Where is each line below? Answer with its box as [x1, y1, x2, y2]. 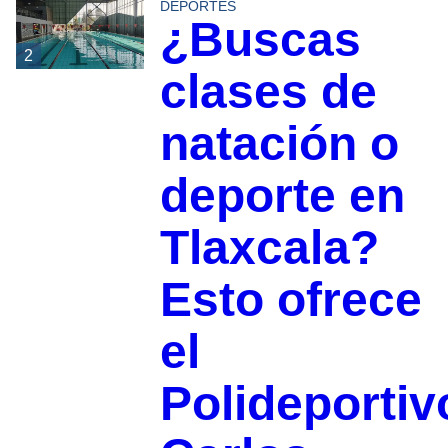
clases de [159, 64, 377, 118]
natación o [159, 116, 399, 170]
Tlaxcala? [159, 220, 379, 274]
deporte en [159, 168, 405, 222]
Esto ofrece [159, 272, 422, 326]
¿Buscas [159, 12, 361, 66]
